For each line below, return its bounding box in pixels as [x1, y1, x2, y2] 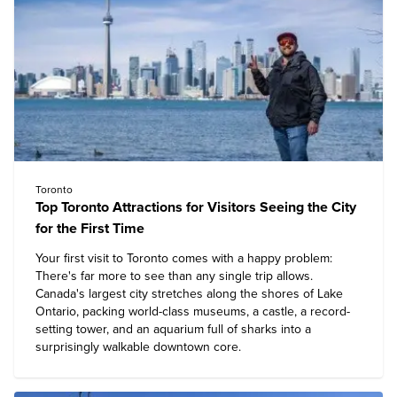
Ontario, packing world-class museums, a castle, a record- [35, 304, 350, 319]
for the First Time [35, 220, 144, 237]
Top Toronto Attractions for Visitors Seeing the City [35, 198, 356, 216]
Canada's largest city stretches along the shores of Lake [35, 286, 343, 301]
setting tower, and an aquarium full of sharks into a [35, 322, 311, 337]
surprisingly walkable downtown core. [35, 339, 241, 354]
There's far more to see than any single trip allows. [35, 269, 313, 284]
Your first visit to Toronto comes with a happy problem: [35, 251, 332, 266]
